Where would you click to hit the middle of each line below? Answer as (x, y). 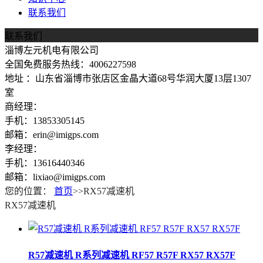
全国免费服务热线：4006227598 (70, 64)
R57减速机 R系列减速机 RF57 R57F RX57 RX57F (132, 255)
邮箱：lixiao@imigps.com (55, 177)
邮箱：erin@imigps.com (52, 135)
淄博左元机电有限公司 (52, 50)
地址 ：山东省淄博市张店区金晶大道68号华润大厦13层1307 (128, 78)
